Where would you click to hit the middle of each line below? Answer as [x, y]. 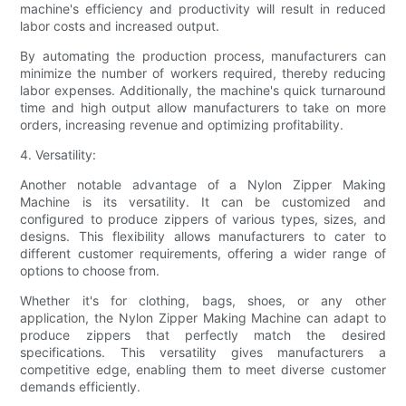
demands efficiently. [81, 387]
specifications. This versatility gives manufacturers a [203, 353]
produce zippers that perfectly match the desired [203, 335]
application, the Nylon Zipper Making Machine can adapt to [203, 318]
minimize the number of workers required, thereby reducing [203, 73]
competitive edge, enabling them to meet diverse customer [203, 370]
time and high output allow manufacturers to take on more [203, 108]
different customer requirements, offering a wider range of [203, 254]
